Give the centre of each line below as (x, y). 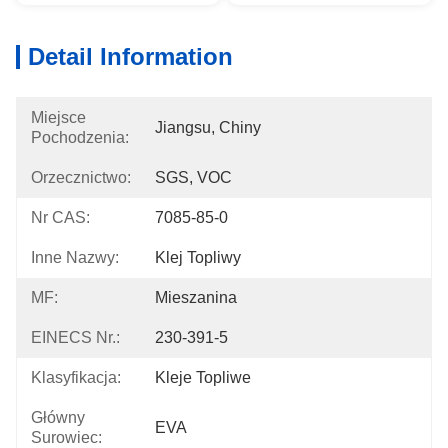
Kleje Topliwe (203, 377)
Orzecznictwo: (81, 177)
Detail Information (130, 56)
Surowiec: (66, 437)
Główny (58, 417)
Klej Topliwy (198, 257)
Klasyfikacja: (76, 377)
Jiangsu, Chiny (208, 127)
